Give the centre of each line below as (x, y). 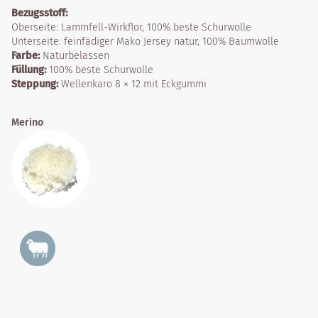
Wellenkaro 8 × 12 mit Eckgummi (132, 84)
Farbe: (26, 55)
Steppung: (35, 84)
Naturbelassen (75, 55)
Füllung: (29, 70)
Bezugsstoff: (39, 13)
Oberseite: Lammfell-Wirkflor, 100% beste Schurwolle (131, 27)
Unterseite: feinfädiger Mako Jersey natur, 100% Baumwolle (145, 41)
